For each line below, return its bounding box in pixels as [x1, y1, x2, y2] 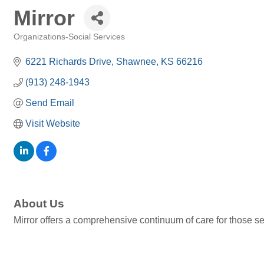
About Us [14, 197, 64, 210]
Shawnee [116, 57, 156, 67]
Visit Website [25, 118, 80, 128]
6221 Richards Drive [25, 57, 111, 67]
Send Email [25, 98, 74, 108]
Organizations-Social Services [14, 32, 125, 41]
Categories [13, 41, 52, 49]
